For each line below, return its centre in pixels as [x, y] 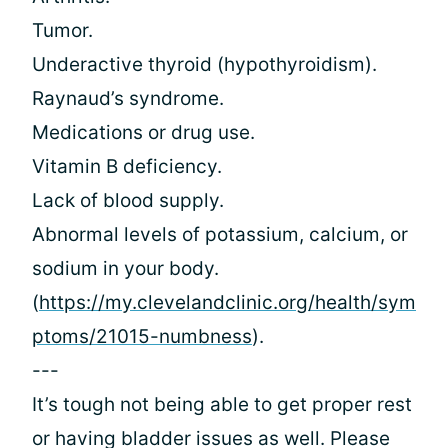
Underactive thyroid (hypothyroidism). [204, 64]
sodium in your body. [125, 268]
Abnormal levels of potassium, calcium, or [220, 234]
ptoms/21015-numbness [142, 336]
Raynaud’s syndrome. [128, 98]
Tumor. [62, 30]
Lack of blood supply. [128, 200]
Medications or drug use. [143, 132]
